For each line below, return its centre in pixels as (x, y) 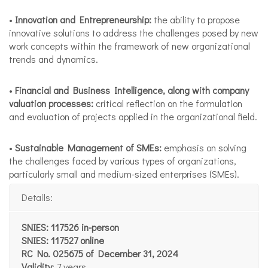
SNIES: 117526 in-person (70, 227)
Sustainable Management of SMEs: (88, 148)
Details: (37, 197)
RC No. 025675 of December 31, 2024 (100, 254)
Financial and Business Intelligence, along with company (132, 90)
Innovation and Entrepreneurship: (83, 20)
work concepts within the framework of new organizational (130, 46)
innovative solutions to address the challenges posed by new (134, 33)
